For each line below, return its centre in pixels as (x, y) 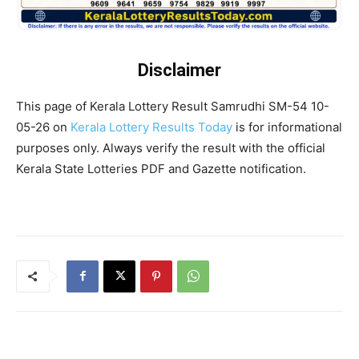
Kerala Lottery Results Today (151, 127)
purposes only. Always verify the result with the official (171, 147)
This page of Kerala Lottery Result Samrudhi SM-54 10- (173, 106)
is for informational (287, 127)
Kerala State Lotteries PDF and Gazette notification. (161, 168)
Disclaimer (179, 70)
